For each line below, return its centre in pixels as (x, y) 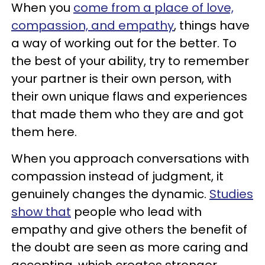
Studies (231, 194)
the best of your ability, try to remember (130, 61)
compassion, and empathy (93, 25)
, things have (212, 25)
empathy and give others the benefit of (129, 229)
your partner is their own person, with (121, 78)
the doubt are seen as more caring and (130, 247)
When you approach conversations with (130, 158)
